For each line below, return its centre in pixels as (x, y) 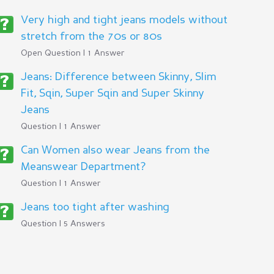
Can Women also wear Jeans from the (115, 150)
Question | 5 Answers (63, 224)
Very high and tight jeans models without (124, 20)
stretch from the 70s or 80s (91, 37)
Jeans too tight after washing (95, 207)
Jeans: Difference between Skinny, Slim (118, 77)
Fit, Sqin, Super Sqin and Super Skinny (112, 94)
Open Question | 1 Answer (72, 53)
